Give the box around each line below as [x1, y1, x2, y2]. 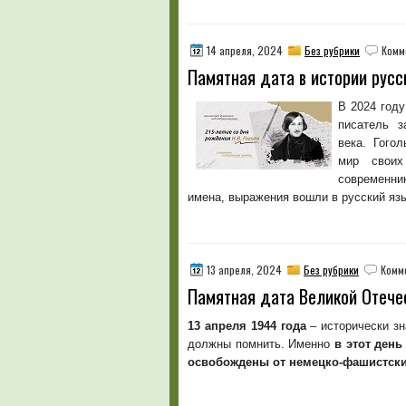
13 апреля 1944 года [188, 319, 306, 333]
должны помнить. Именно [188, 337, 334, 351]
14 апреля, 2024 [204, 43, 285, 58]
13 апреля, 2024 [204, 262, 285, 277]
